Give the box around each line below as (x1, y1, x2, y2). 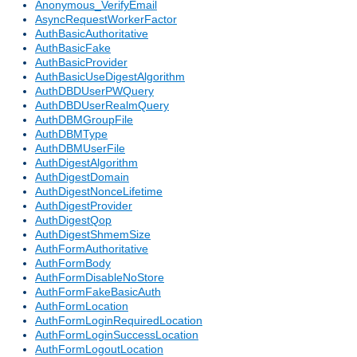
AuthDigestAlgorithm (35, 156, 138, 170)
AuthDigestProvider (35, 199, 132, 213)
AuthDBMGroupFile (35, 113, 133, 127)
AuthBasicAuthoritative (35, 27, 148, 41)
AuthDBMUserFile (35, 142, 125, 155)
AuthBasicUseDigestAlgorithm (35, 70, 185, 84)
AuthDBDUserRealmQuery (35, 99, 169, 112)
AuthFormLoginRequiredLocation (35, 314, 202, 328)
